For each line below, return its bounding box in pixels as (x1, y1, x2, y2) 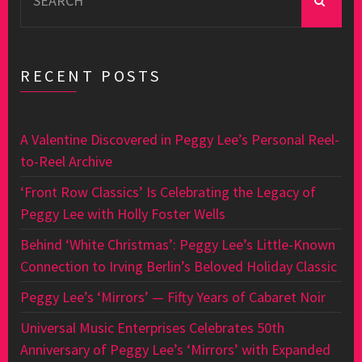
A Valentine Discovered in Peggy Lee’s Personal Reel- (20, 130, 339, 149)
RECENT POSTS (20, 65, 162, 86)
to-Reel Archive (20, 152, 112, 170)
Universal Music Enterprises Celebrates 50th (20, 318, 284, 337)
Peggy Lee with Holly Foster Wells (20, 204, 225, 223)
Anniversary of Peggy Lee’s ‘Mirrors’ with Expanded (20, 340, 330, 359)
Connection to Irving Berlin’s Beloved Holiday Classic (20, 257, 337, 276)
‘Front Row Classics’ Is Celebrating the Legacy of (20, 183, 316, 201)
